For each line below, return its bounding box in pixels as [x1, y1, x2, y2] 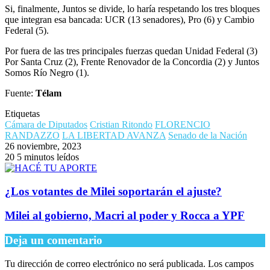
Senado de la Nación [168, 130, 247, 140]
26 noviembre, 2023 [5, 140, 81, 151]
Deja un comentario [5, 233, 102, 246]
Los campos [208, 258, 254, 269]
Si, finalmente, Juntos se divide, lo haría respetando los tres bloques [5, 3, 260, 14]
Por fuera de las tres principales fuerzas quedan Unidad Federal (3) [5, 45, 257, 56]
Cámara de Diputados [5, 119, 87, 130]
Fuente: [5, 87, 36, 98]
